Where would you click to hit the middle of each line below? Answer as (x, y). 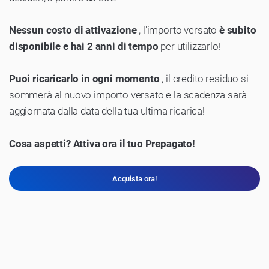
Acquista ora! (134, 179)
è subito (237, 30)
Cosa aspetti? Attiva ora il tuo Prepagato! (102, 144)
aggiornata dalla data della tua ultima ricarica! (107, 111)
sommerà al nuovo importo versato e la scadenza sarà (128, 95)
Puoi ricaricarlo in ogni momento (86, 79)
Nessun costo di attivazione (74, 30)
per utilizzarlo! (191, 47)
